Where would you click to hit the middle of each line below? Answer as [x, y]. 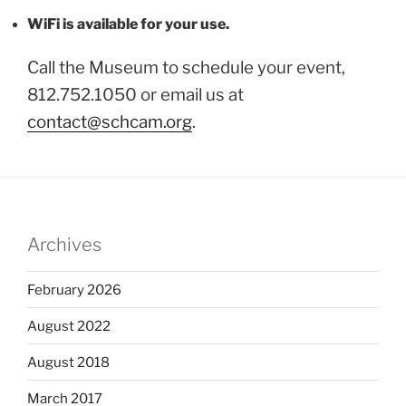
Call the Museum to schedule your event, [186, 68]
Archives [64, 245]
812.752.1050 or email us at [135, 95]
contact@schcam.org [110, 122]
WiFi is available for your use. [128, 24]
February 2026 [74, 290]
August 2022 [69, 326]
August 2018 [68, 362]
